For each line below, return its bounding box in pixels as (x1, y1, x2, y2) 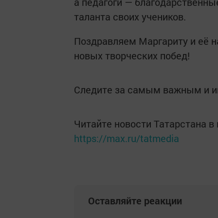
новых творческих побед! (74, 49, 190, 62)
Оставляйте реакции (88, 194, 182, 207)
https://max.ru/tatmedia (74, 132, 179, 145)
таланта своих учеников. (74, 10, 186, 23)
